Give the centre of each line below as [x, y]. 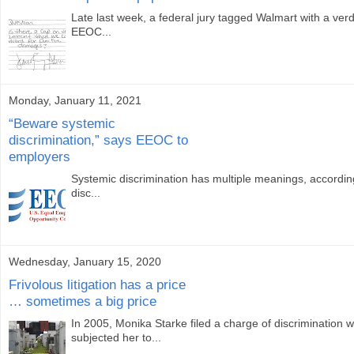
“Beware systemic [62, 123]
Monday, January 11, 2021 [75, 101]
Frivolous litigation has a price [97, 284]
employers [40, 156]
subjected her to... [117, 338]
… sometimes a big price [83, 301]
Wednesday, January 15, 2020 [85, 262]
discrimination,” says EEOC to [98, 139]
